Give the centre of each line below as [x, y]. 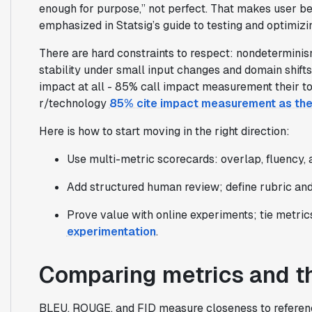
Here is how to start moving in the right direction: [164, 131]
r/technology [74, 103]
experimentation [111, 231]
